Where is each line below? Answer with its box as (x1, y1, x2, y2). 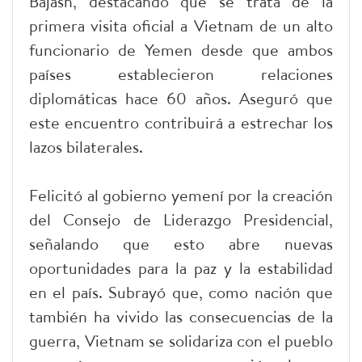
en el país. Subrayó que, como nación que (29, 280, 333, 303)
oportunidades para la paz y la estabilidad (29, 256, 333, 279)
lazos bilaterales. (29, 135, 143, 158)
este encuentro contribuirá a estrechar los (29, 111, 333, 133)
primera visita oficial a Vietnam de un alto (29, 14, 333, 36)
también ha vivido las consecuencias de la (29, 305, 333, 327)
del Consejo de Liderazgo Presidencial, (29, 208, 333, 230)
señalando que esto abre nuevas (29, 232, 333, 255)
